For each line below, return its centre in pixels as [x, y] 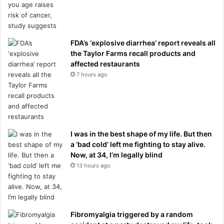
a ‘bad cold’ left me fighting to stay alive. [138, 144]
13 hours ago [93, 165]
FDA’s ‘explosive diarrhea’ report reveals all [143, 43]
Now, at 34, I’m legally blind [116, 155]
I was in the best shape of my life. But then [141, 134]
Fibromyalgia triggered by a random [132, 214]
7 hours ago [92, 74]
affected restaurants [105, 64]
